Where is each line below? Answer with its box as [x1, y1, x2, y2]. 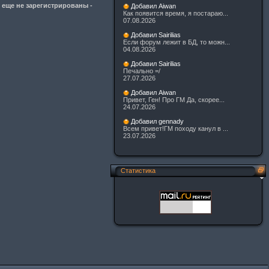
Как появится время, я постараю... [123, 10, 228, 17]
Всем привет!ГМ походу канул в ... [123, 125, 228, 133]
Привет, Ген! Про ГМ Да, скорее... [123, 96, 225, 104]
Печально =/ [123, 67, 160, 75]
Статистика [121, 167, 156, 174]
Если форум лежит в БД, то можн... [123, 38, 230, 46]
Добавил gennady [131, 118, 184, 125]
